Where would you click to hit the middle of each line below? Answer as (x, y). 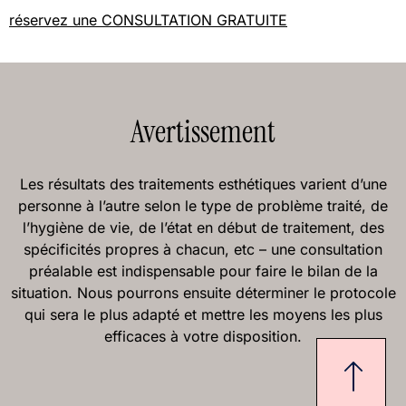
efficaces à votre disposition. (203, 336)
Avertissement (203, 131)
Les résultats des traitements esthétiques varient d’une (203, 184)
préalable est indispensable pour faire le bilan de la (203, 271)
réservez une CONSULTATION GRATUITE (148, 19)
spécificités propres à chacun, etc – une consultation (203, 249)
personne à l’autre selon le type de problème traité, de (203, 205)
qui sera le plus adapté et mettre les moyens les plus (203, 314)
